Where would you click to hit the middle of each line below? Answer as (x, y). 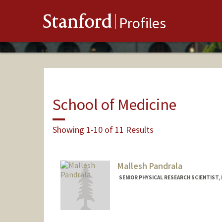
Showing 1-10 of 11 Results (103, 129)
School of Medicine (114, 104)
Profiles (142, 23)
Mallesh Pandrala (150, 166)
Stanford (78, 24)
